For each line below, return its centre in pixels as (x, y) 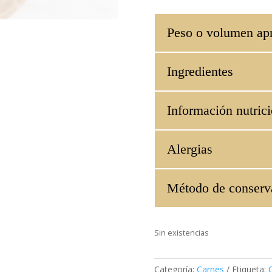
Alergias (189, 149)
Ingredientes (200, 72)
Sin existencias (181, 232)
